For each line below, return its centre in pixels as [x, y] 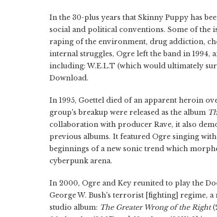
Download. [69, 78]
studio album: [75, 207]
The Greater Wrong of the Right [155, 207]
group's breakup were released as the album [129, 112]
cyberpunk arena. [81, 161]
